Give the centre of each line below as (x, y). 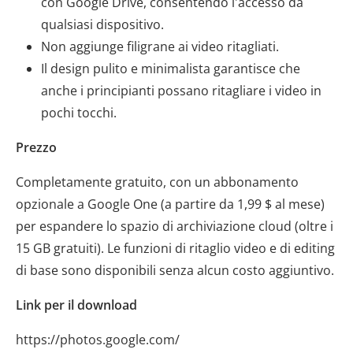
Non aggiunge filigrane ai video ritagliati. (160, 46)
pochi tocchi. (79, 113)
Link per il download (76, 305)
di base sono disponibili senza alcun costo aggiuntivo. (175, 270)
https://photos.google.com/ (98, 340)
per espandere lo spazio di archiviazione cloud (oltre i (175, 226)
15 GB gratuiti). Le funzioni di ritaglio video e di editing (175, 248)
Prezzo (36, 147)
